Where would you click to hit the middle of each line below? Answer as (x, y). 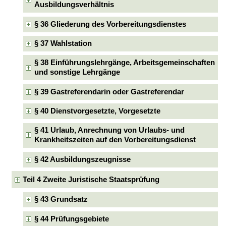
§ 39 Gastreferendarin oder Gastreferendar (109, 92)
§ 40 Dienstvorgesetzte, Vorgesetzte (97, 111)
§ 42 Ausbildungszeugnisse (82, 159)
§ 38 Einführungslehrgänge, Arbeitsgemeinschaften (124, 63)
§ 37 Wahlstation (63, 44)
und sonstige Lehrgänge (77, 72)
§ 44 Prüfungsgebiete (71, 219)
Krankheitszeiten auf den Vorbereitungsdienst (115, 140)
